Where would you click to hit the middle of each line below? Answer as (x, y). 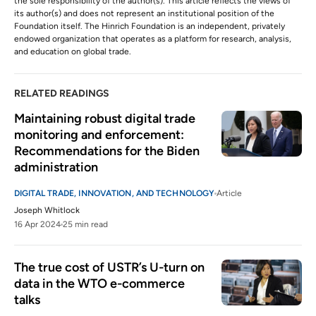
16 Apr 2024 (37, 225)
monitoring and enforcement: (99, 135)
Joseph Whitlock (47, 211)
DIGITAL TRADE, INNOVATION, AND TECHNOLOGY (115, 194)
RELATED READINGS (62, 94)
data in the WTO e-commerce (99, 284)
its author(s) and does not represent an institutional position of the (144, 14)
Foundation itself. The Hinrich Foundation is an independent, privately (150, 26)
